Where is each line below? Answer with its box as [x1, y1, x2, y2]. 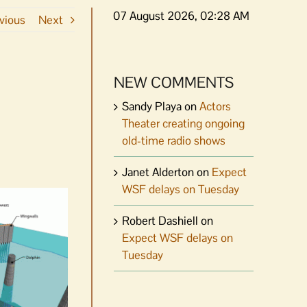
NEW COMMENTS [114, 73, 234, 92]
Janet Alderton [122, 164, 194, 180]
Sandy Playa [122, 98, 182, 114]
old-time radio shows [122, 132, 225, 148]
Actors [199, 98, 231, 114]
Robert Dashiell [122, 212, 198, 228]
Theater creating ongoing [122, 115, 245, 131]
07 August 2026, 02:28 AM [113, 8, 249, 23]
